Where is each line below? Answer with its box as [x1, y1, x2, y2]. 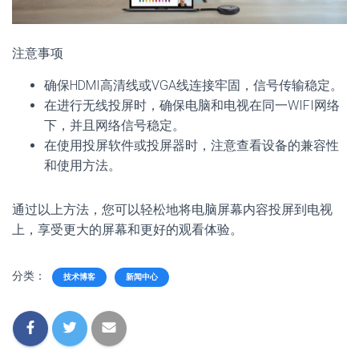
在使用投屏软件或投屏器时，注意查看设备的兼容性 [44, 137, 339, 153]
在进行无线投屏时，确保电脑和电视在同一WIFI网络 [44, 97, 340, 113]
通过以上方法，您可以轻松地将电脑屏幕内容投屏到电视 [12, 201, 333, 217]
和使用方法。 [44, 157, 121, 173]
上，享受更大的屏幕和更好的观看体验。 [12, 221, 243, 237]
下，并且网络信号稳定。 [44, 117, 185, 133]
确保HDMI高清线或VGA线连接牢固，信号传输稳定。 [44, 77, 343, 93]
